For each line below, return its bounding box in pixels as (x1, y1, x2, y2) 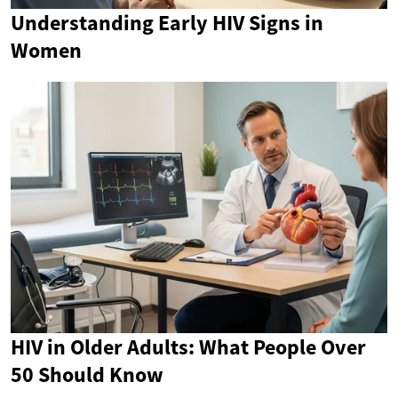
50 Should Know (11, 360, 163, 388)
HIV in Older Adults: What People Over (11, 332, 366, 361)
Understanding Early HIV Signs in (11, 9, 323, 37)
